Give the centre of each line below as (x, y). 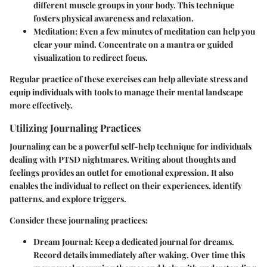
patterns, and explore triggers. (68, 199)
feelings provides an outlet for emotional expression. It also (122, 173)
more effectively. (41, 105)
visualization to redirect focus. (91, 57)
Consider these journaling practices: (79, 221)
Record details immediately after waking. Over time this (139, 255)
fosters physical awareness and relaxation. (114, 18)
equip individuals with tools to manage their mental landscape (126, 92)
